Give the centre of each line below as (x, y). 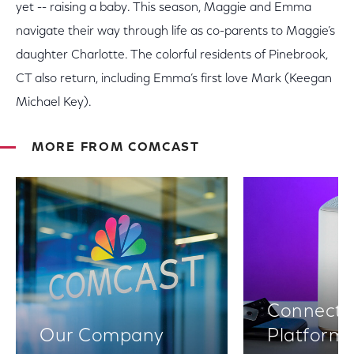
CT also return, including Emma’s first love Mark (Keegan (174, 79)
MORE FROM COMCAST (116, 148)
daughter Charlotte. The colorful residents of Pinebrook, (172, 55)
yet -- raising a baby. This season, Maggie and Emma (164, 8)
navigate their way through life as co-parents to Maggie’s (175, 32)
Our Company (102, 337)
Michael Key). (54, 103)
